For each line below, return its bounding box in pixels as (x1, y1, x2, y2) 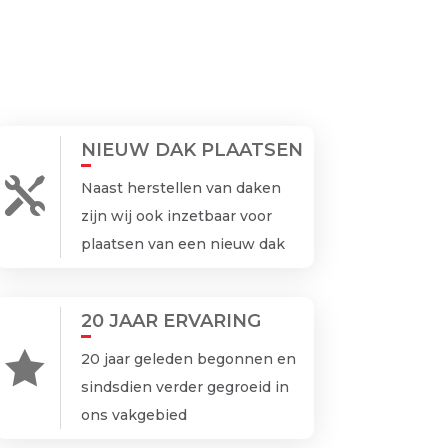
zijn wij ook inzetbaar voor (81, 206, 273, 225)
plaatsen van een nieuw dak (81, 234, 286, 253)
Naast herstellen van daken (81, 178, 282, 197)
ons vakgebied (81, 406, 188, 425)
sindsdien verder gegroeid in (81, 378, 290, 397)
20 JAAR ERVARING (81, 310, 262, 333)
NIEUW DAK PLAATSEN (81, 138, 304, 161)
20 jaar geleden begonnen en (81, 350, 297, 369)
